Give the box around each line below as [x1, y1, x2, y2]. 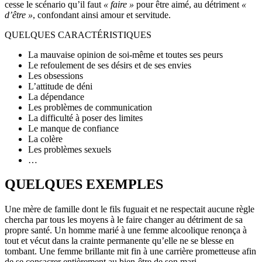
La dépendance [28, 91, 84, 102]
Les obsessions [28, 70, 83, 81]
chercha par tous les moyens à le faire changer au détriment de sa [5, 215, 243, 225]
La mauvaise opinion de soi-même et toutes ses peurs [28, 49, 223, 60]
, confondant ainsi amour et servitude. [33, 9, 171, 20]
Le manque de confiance [28, 123, 119, 133]
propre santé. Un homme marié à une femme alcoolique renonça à [5, 225, 247, 236]
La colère [28, 133, 63, 144]
